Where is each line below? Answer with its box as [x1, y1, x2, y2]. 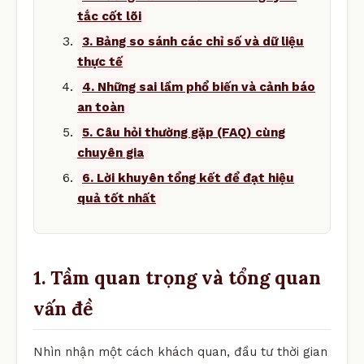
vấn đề [33, 296, 93, 320]
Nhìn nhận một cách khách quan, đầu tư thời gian [33, 344, 327, 359]
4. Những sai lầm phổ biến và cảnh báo [82, 79, 315, 94]
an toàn [77, 99, 124, 115]
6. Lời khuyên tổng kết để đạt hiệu [82, 170, 294, 185]
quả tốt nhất [77, 190, 156, 206]
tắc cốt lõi [77, 8, 141, 24]
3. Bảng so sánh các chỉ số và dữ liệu [82, 33, 304, 49]
